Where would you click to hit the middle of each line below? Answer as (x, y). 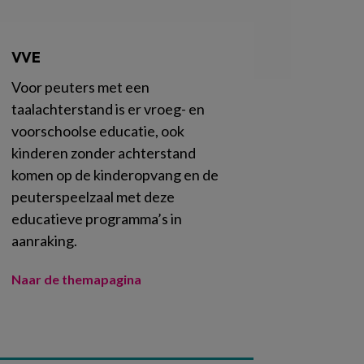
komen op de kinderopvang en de (115, 174)
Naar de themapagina (76, 279)
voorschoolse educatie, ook (98, 130)
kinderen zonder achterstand (104, 152)
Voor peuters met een (80, 87)
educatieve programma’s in (97, 218)
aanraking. (44, 240)
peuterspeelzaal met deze (93, 196)
